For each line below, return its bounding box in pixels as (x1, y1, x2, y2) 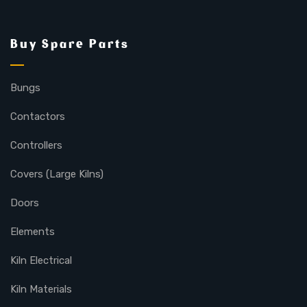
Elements (10, 225, 55, 238)
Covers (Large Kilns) (10, 167, 103, 180)
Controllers (10, 138, 62, 151)
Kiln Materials (10, 282, 72, 295)
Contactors (10, 110, 65, 123)
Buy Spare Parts (10, 36, 130, 51)
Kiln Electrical (10, 254, 72, 267)
